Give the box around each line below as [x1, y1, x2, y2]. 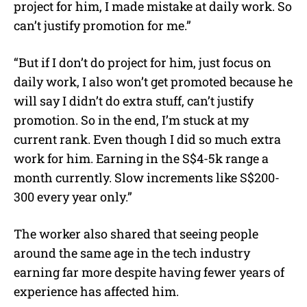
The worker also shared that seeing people [14, 225, 258, 242]
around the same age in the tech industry [14, 244, 250, 261]
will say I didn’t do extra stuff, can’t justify [14, 92, 254, 109]
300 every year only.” [14, 188, 132, 205]
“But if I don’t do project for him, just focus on [14, 53, 271, 71]
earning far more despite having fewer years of [14, 263, 284, 280]
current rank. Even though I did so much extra [14, 130, 281, 147]
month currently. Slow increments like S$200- [14, 169, 280, 186]
